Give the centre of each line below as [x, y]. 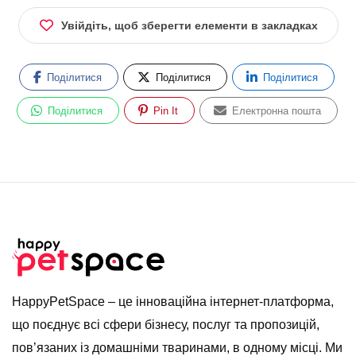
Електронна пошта [275, 110]
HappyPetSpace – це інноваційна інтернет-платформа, [173, 302]
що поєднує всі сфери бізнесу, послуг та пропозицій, [166, 325]
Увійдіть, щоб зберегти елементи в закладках [189, 25]
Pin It [164, 110]
